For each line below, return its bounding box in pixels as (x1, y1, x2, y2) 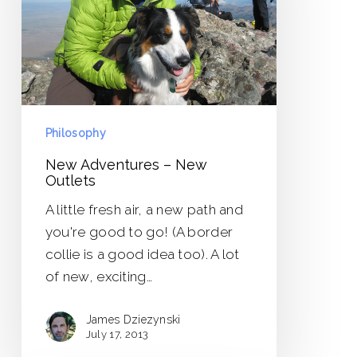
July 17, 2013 (85, 328, 149, 341)
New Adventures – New (45, 156, 207, 174)
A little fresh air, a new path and (45, 202, 244, 218)
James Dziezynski (85, 313, 181, 327)
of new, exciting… (45, 269, 152, 285)
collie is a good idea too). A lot (45, 246, 240, 263)
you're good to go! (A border (45, 224, 233, 241)
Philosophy (45, 127, 106, 140)
